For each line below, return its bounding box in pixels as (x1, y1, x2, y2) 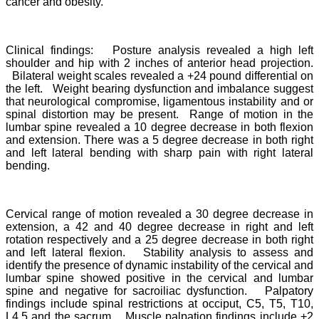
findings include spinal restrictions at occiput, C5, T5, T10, (6, 297, 313, 310)
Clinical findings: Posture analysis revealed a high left (6, 43, 313, 56)
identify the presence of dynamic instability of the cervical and (6, 258, 313, 271)
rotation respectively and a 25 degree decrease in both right (6, 233, 313, 246)
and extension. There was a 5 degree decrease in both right (6, 133, 313, 146)
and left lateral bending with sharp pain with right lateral (6, 146, 313, 159)
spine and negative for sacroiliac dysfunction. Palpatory (6, 284, 313, 297)
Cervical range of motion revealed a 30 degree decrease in (6, 207, 313, 220)
